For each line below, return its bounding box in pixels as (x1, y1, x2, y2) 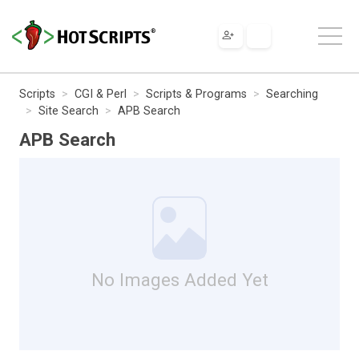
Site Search (38, 103, 99, 118)
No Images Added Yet (91, 268, 268, 290)
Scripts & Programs (146, 87, 247, 101)
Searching (266, 87, 318, 101)
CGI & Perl (75, 87, 127, 101)
